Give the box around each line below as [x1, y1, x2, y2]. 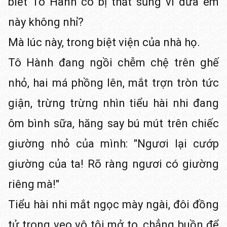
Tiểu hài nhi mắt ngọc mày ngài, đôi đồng [8, 198, 219, 211]
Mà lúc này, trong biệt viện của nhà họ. [8, 36, 200, 49]
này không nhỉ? [8, 16, 84, 28]
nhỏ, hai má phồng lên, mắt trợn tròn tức [8, 77, 219, 89]
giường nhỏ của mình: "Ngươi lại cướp [8, 137, 219, 150]
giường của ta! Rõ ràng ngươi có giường [8, 158, 219, 170]
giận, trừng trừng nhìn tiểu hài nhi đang [8, 97, 219, 109]
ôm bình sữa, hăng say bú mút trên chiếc [8, 117, 219, 130]
